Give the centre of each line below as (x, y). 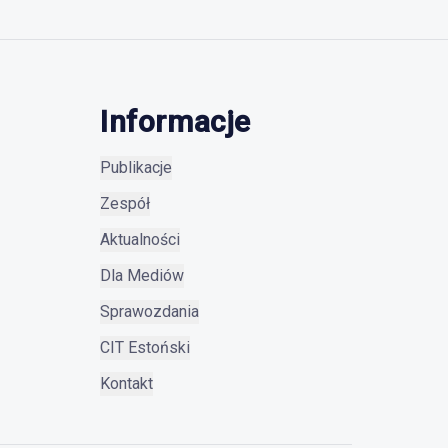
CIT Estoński (145, 347)
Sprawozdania (149, 311)
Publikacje (136, 167)
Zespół (125, 203)
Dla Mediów (142, 275)
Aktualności (140, 239)
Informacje (175, 121)
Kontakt (126, 383)
